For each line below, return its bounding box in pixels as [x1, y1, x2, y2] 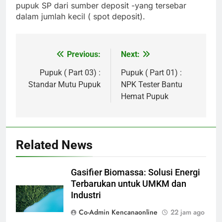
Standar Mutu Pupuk [28, 80, 101, 90]
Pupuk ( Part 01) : [121, 68, 182, 78]
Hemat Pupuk [121, 92, 168, 102]
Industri [71, 190, 101, 201]
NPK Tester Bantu [121, 80, 182, 90]
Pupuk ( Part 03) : [40, 68, 101, 78]
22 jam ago [170, 207, 205, 218]
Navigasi [25, 50, 71, 64]
